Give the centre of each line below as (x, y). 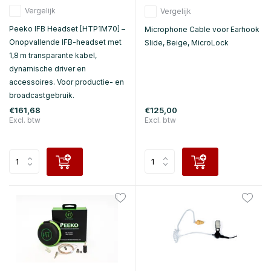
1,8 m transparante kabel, (53, 55)
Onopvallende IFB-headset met (65, 42)
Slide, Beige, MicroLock (187, 42)
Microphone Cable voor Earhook (202, 29)
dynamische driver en (47, 68)
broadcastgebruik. (42, 95)
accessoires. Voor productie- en (67, 82)
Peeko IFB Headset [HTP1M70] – (67, 28)
